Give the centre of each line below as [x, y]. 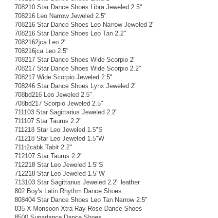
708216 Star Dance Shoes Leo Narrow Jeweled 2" [85, 24]
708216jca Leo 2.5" [42, 51]
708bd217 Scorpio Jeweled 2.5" [59, 103]
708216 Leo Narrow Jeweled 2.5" [61, 16]
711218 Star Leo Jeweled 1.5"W [59, 138]
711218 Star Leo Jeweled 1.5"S [59, 129]
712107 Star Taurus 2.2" [49, 156]
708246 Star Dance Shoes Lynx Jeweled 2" [76, 86]
